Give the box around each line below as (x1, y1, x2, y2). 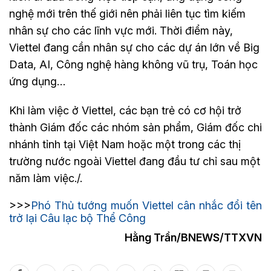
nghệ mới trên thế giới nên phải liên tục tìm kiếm (9, 7, 246, 21)
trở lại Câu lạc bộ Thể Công (9, 212, 146, 225)
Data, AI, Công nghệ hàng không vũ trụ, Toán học (9, 58, 258, 71)
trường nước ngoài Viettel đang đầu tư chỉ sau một (9, 155, 260, 168)
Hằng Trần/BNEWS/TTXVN (125, 231, 262, 244)
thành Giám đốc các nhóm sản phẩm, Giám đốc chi (9, 121, 262, 134)
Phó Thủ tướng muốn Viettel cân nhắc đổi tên (31, 199, 262, 212)
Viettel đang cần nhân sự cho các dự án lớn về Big (9, 41, 260, 54)
